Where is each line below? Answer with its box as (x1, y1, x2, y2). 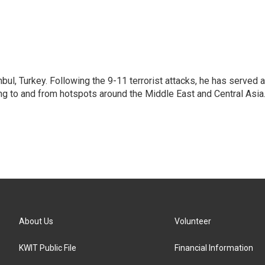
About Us (19, 216, 53, 226)
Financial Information (174, 243, 254, 253)
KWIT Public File (19, 243, 76, 253)
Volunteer (174, 216, 212, 226)
